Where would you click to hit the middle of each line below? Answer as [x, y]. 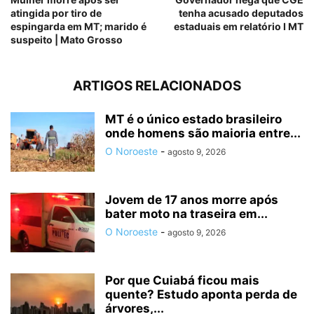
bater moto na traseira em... [186, 214]
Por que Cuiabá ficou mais [182, 280]
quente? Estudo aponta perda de [201, 294]
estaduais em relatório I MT [239, 26]
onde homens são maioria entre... [203, 133]
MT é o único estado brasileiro [193, 119]
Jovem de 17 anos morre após [192, 200]
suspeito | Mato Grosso [67, 40]
